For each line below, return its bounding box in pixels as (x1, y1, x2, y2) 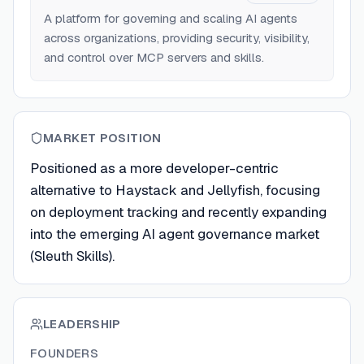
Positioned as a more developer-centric (30, 159, 279, 177)
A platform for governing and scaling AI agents (44, 11, 297, 26)
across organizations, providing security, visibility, (44, 30, 310, 45)
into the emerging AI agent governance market (30, 225, 319, 243)
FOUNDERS (30, 345, 98, 361)
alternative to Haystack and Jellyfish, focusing (30, 181, 320, 199)
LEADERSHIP (43, 316, 121, 331)
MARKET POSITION (43, 130, 162, 145)
